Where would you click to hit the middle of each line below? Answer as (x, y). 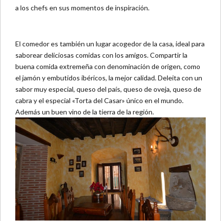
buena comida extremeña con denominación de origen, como (108, 67)
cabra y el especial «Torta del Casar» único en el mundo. (99, 101)
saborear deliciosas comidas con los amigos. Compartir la (101, 55)
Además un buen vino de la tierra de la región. (85, 112)
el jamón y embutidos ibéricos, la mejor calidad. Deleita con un (109, 78)
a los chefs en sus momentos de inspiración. (82, 8)
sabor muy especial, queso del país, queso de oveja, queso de (108, 89)
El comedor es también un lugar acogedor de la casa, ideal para (110, 44)
